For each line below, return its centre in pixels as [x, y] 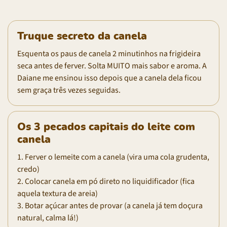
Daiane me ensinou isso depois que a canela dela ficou [109, 78]
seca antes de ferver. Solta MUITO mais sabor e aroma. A [112, 66]
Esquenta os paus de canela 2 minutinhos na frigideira [109, 53]
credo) [28, 169]
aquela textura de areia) [58, 193]
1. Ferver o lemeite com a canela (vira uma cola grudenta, [113, 157]
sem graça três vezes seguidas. [69, 90]
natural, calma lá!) [48, 218]
